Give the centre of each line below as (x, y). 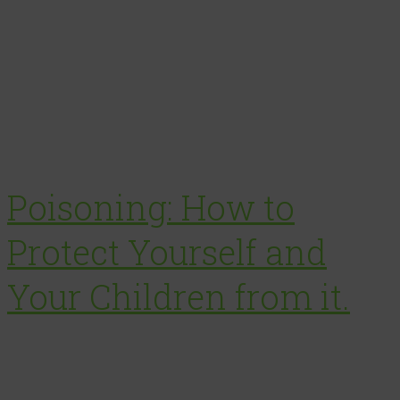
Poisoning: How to (151, 208)
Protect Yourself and (167, 252)
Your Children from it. (179, 297)
